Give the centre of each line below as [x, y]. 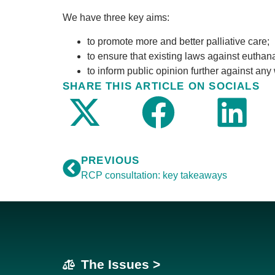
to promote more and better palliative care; [178, 41]
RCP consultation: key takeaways [154, 176]
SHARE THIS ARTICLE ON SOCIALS [161, 86]
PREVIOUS [110, 161]
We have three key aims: [116, 18]
